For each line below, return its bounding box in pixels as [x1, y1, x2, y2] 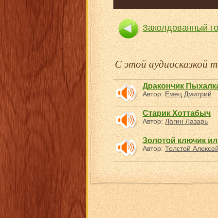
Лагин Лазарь [165, 117, 208, 125]
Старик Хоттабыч [143, 109, 211, 117]
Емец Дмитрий [165, 90, 212, 98]
